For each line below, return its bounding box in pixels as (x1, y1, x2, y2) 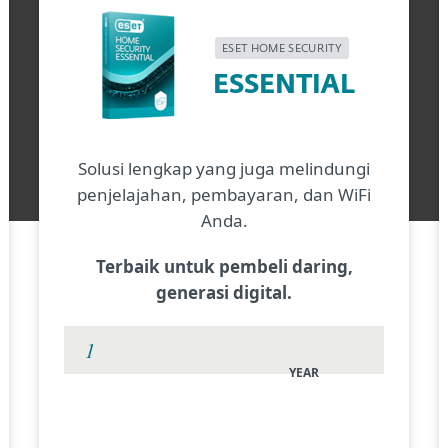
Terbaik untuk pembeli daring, (95, 255, 353, 278)
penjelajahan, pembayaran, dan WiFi (77, 183, 371, 206)
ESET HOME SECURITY (222, 43, 342, 55)
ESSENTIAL (213, 72, 355, 99)
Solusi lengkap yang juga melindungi (78, 157, 370, 180)
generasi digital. (156, 281, 292, 304)
